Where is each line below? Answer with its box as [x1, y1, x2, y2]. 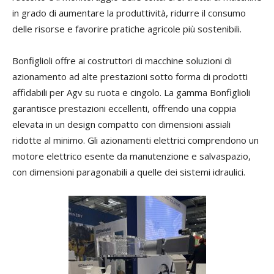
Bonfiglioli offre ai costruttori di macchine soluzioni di [12, 54, 232, 67]
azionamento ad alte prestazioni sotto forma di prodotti [12, 70, 248, 83]
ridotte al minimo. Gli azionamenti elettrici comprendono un [12, 134, 259, 146]
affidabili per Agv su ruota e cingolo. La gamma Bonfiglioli [12, 86, 250, 98]
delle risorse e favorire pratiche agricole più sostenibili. [12, 23, 242, 35]
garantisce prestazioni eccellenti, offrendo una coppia [12, 102, 236, 114]
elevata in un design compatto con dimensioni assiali [12, 118, 231, 130]
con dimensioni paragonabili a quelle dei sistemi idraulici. [12, 166, 245, 178]
